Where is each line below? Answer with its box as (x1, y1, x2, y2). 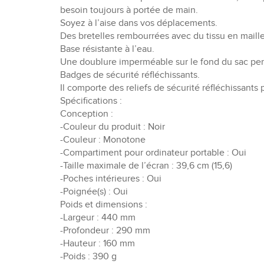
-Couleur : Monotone (60, 134, 146, 146)
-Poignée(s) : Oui (60, 186, 128, 198)
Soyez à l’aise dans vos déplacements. (60, 17, 217, 29)
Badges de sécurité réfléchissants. (60, 69, 200, 81)
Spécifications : (60, 95, 122, 107)
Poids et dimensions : (60, 199, 147, 211)
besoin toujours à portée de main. (60, 4, 198, 16)
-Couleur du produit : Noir (60, 121, 165, 133)
